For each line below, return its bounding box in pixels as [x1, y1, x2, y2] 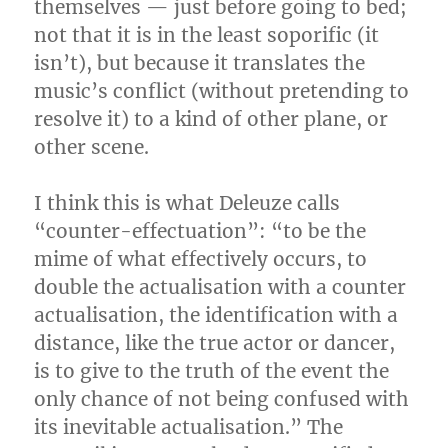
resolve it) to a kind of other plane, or [34, 107, 389, 131]
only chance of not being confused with [34, 387, 410, 411]
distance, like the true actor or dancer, [34, 331, 396, 355]
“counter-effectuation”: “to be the [34, 219, 367, 243]
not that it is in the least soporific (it [34, 23, 380, 47]
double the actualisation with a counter [34, 275, 407, 299]
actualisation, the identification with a [34, 303, 399, 327]
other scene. [34, 135, 150, 159]
